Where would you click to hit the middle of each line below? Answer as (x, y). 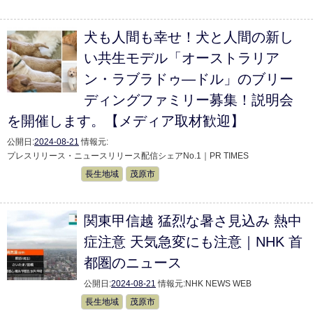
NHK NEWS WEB (218, 284)
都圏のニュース (133, 263)
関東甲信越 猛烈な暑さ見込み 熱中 (193, 221)
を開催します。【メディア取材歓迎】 (126, 121)
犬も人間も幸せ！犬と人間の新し (189, 37)
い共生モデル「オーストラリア (182, 58)
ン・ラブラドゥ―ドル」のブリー (189, 79)
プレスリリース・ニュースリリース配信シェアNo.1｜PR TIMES (128, 156)
